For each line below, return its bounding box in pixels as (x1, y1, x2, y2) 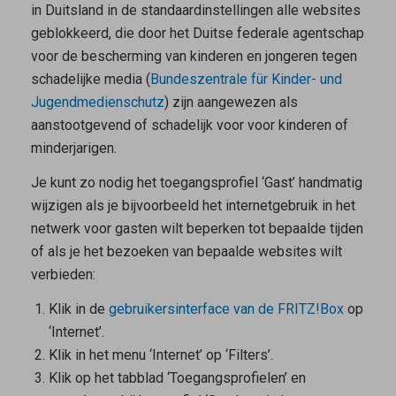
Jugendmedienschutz (30, 94, 164, 111)
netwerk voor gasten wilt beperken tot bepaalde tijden (30, 219, 363, 237)
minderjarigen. (30, 140, 117, 157)
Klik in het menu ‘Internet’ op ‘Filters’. (48, 346, 273, 363)
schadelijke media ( (30, 71, 150, 88)
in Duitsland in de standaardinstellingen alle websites (30, 2, 361, 19)
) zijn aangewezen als (164, 94, 298, 111)
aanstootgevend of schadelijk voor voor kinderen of (30, 117, 348, 134)
